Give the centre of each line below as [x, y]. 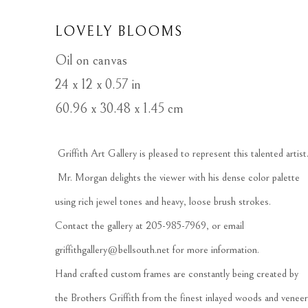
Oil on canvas [91, 61]
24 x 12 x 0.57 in [98, 85]
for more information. [217, 250]
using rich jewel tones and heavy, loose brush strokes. [166, 202]
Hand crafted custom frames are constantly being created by [177, 274]
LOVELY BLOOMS [119, 32]
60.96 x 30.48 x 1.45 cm [119, 109]
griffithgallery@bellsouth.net [112, 250]
